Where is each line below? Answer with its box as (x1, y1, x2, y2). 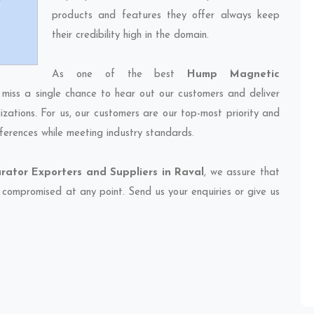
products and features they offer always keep (52, 11, 280, 21)
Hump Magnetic (187, 69, 280, 80)
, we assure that (204, 168, 280, 178)
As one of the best (52, 69, 188, 80)
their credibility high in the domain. (52, 30, 209, 41)
